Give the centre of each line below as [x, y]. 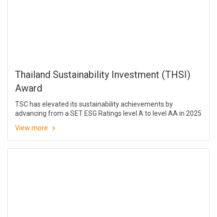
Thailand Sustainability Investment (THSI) [103, 75]
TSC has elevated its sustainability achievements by [94, 104]
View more [32, 128]
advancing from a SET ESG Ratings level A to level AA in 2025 [108, 114]
